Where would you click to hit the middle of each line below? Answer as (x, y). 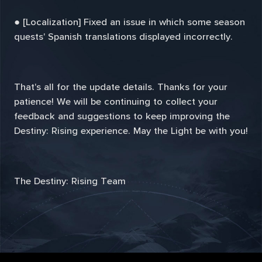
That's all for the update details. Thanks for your (120, 87)
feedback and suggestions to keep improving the (122, 117)
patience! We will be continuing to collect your (116, 102)
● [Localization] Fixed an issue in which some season (129, 23)
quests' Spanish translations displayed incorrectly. (123, 37)
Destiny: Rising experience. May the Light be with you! (131, 131)
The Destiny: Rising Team (70, 181)
